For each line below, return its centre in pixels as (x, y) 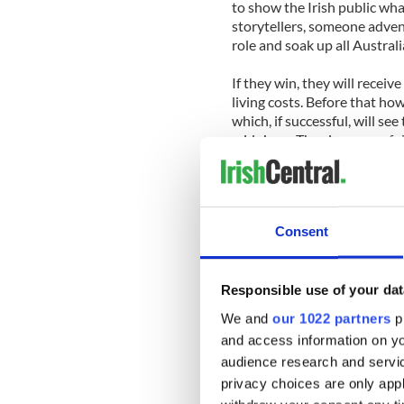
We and (246, 318)
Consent (302, 231)
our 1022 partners (332, 318)
